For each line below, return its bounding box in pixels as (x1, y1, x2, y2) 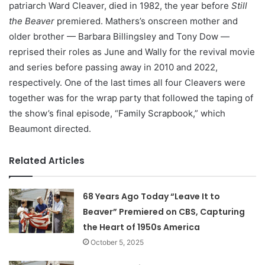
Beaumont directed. (9, 122, 91, 134)
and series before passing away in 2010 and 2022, (9, 61, 218, 73)
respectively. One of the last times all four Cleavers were (9, 76, 245, 88)
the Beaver (9, 15, 57, 27)
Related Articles (9, 154, 85, 167)
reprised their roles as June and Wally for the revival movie (9, 46, 255, 57)
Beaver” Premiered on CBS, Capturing (83, 205, 245, 218)
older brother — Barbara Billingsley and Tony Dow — (9, 30, 230, 42)
